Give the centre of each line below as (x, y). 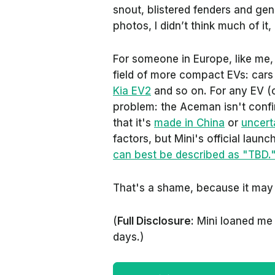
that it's (134, 123)
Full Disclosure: (156, 221)
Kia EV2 (132, 91)
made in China (189, 123)
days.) (130, 237)
